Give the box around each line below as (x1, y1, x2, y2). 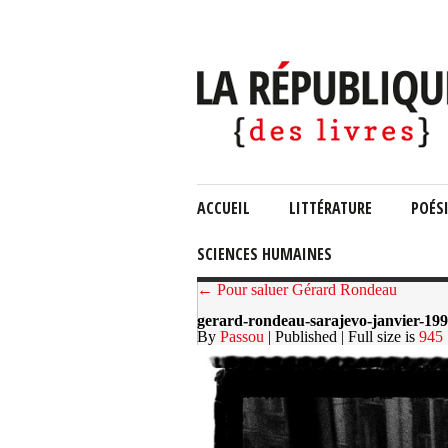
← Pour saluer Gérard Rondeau (197, 281, 397, 298)
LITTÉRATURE (289, 197, 372, 219)
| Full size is (341, 328, 419, 345)
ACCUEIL (197, 197, 250, 219)
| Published (264, 328, 341, 345)
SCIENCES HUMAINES (197, 243, 332, 265)
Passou (220, 328, 264, 345)
